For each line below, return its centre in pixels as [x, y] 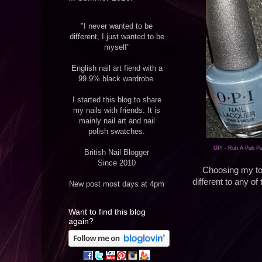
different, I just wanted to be [117, 37]
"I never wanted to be [117, 26]
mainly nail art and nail [117, 121]
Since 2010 [117, 163]
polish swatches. [117, 132]
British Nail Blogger [117, 153]
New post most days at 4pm [117, 184]
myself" [117, 47]
